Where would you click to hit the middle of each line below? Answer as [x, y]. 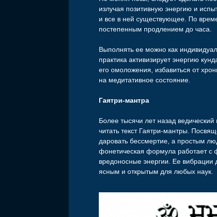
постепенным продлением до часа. [155, 29]
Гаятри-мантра [124, 101]
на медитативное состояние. [145, 80]
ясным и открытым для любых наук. [156, 172]
